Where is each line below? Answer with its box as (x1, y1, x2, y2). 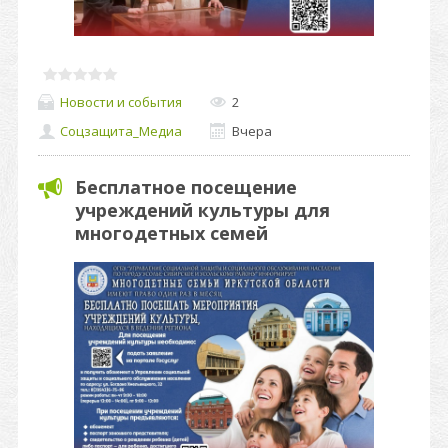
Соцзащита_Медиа (60, 122, 182, 141)
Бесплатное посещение (75, 175, 297, 199)
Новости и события (60, 92, 182, 111)
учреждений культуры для (75, 198, 330, 222)
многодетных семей (75, 221, 268, 245)
